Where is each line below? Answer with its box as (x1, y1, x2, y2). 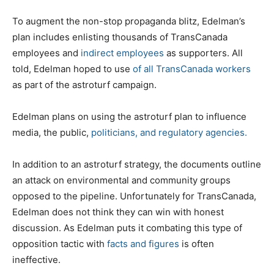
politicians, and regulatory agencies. (91, 126, 247, 138)
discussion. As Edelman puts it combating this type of (12, 221, 242, 234)
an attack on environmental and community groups (12, 174, 231, 186)
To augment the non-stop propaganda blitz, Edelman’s (12, 15, 245, 27)
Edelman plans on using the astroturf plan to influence (12, 110, 246, 122)
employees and (12, 46, 81, 59)
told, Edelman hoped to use (12, 62, 133, 75)
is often (182, 237, 214, 250)
